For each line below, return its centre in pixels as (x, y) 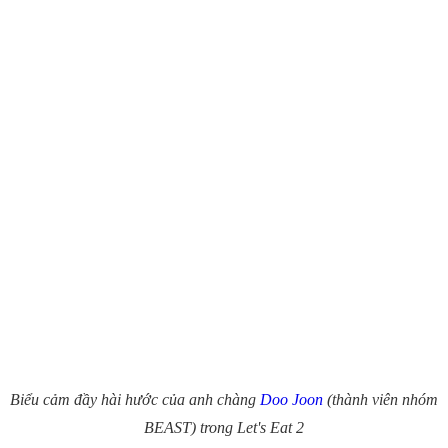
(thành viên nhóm (380, 400)
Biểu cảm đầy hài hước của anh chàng (135, 400)
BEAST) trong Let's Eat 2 (224, 428)
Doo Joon (291, 400)
